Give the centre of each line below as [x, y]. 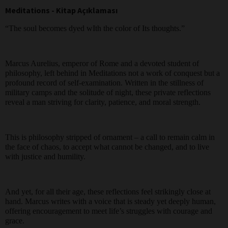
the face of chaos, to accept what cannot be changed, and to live [107, 147]
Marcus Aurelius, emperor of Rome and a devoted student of [102, 63]
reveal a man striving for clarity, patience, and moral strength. [103, 102]
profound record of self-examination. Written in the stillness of [104, 82]
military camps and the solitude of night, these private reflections [108, 92]
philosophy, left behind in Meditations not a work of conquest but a [112, 73]
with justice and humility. [45, 156]
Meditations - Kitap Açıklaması [61, 10]
